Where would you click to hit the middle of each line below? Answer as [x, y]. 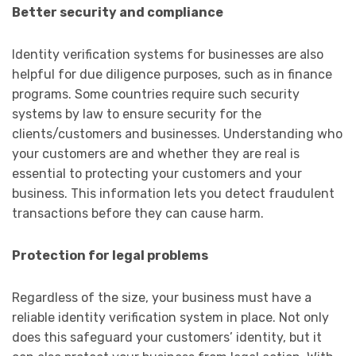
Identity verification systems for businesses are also [168, 55]
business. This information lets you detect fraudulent [173, 194]
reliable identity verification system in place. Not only [170, 318]
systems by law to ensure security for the [137, 114]
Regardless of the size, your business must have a [162, 298]
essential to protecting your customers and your [157, 174]
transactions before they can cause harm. [138, 214]
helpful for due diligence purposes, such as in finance [172, 75]
